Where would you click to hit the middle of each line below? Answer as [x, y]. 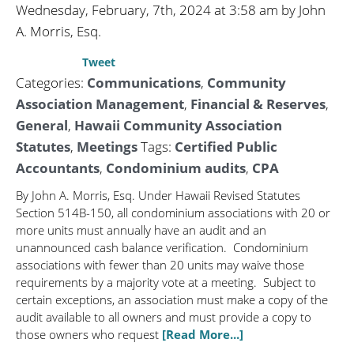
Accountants [58, 168]
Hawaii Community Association [178, 125]
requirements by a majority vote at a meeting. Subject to [166, 282]
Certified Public [226, 147]
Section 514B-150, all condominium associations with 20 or [173, 213]
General [42, 125]
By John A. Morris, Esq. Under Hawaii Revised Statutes [158, 195]
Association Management [100, 104]
